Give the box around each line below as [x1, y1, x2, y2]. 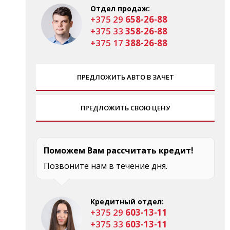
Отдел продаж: [90, 3, 150, 13]
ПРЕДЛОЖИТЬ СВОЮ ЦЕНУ [81, 103, 170, 112]
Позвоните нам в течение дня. [44, 160, 167, 171]
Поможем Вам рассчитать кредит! [44, 144, 194, 156]
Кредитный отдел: [90, 196, 164, 206]
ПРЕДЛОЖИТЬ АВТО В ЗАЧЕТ [76, 72, 174, 82]
